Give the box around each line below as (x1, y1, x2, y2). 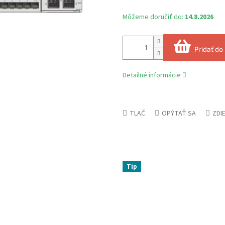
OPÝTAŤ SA (162, 108, 196, 119)
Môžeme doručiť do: (123, 12, 183, 23)
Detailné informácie (123, 70, 181, 81)
